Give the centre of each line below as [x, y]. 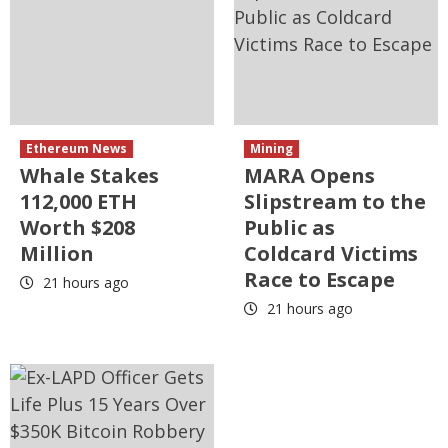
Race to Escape [319, 280]
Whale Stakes [89, 176]
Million [57, 254]
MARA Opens [309, 176]
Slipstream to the [335, 202]
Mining [271, 149]
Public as [289, 228]
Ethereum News [76, 149]
